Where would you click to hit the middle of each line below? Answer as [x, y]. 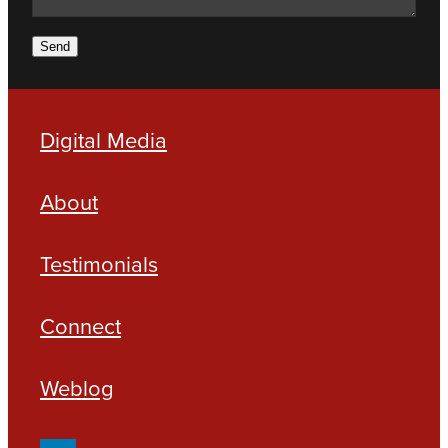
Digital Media [103, 139]
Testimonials [99, 263]
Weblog [77, 387]
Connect [80, 325]
